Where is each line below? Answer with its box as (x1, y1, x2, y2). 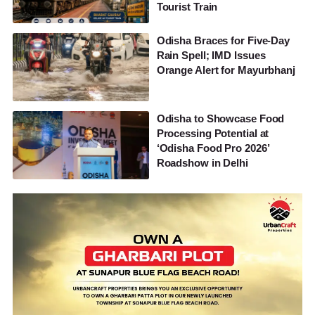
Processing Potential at (156, 127, 269, 139)
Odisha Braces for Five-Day (156, 34, 290, 46)
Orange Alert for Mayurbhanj (156, 63, 295, 76)
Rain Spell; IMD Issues (156, 49, 266, 61)
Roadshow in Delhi (156, 156, 248, 169)
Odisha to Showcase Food (156, 112, 285, 124)
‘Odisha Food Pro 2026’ (156, 141, 269, 154)
